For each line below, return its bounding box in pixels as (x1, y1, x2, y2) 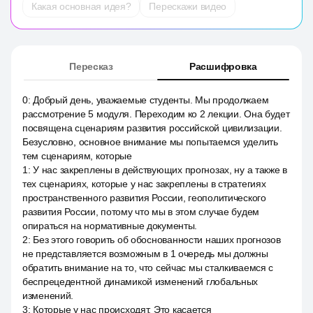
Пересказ (69, 61, 113, 72)
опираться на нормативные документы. (22, 220, 198, 231)
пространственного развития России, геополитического (22, 192, 266, 203)
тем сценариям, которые (22, 150, 132, 161)
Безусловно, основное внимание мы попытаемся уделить (22, 136, 278, 147)
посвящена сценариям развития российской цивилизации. (22, 122, 282, 133)
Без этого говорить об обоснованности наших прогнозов (33, 234, 281, 245)
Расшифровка (189, 61, 257, 72)
